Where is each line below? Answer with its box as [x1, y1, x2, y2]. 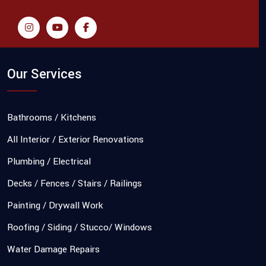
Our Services [7, 65, 82, 84]
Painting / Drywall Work [7, 199, 103, 213]
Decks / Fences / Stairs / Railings [7, 177, 142, 191]
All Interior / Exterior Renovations [7, 133, 144, 147]
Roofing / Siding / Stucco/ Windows [7, 221, 152, 235]
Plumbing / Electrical [7, 155, 91, 169]
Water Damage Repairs [7, 243, 100, 256]
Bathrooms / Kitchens [7, 111, 96, 125]
